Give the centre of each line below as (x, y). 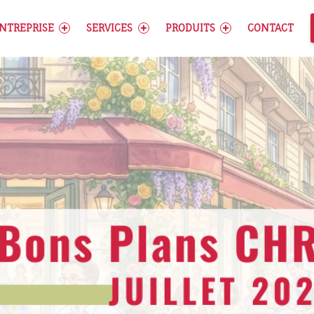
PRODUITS (190, 28)
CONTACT (271, 28)
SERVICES (110, 28)
